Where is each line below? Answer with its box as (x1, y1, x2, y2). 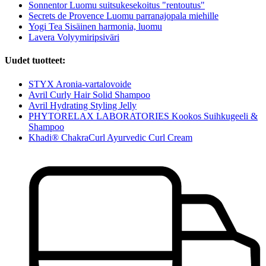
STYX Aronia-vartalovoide (28, 78, 131, 89)
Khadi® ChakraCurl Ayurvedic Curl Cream (28, 132, 192, 142)
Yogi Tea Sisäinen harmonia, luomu (28, 21, 162, 32)
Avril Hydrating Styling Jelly (28, 100, 137, 110)
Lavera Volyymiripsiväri (28, 32, 119, 43)
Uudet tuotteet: (5, 55, 65, 66)
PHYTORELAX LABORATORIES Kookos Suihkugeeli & (28, 110, 258, 121)
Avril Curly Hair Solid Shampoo (28, 89, 150, 100)
